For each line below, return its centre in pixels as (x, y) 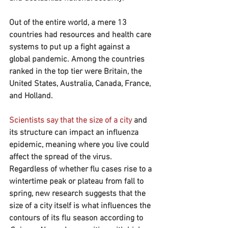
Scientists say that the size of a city (70, 121)
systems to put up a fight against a (70, 47)
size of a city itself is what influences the (81, 206)
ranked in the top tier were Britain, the (77, 72)
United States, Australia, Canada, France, (81, 84)
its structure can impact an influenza (75, 133)
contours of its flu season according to (77, 218)
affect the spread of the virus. (62, 157)
